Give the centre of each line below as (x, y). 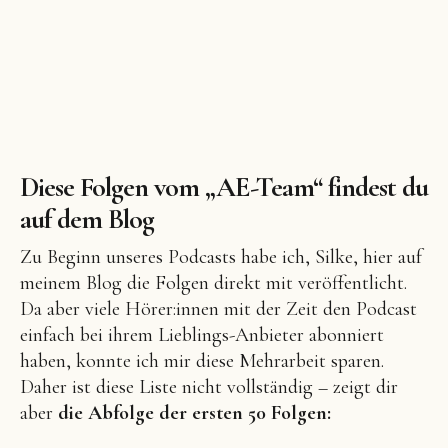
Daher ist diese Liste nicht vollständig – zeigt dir (209, 387)
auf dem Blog (87, 219)
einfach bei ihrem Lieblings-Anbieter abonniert (202, 335)
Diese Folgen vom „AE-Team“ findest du (224, 187)
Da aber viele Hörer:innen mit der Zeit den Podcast (218, 309)
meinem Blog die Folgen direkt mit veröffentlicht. (213, 283)
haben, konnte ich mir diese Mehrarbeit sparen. (202, 361)
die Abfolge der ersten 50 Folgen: (194, 413)
